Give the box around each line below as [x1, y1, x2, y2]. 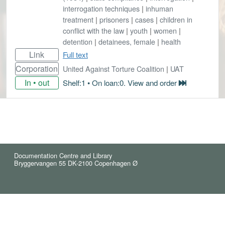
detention [63, 36, 92, 47]
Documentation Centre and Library [14, 151, 112, 160]
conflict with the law [63, 25, 124, 36]
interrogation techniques [63, 3, 140, 14]
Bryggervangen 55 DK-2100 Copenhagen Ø [14, 158, 138, 168]
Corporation [16, 62, 58, 74]
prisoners [99, 14, 129, 25]
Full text [63, 49, 88, 60]
